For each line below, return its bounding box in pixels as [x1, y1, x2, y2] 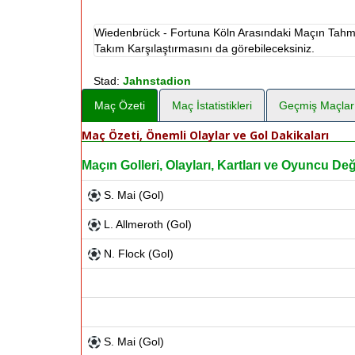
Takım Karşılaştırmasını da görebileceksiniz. [94, 42, 315, 55]
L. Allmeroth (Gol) [101, 218, 192, 231]
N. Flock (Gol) [101, 247, 174, 260]
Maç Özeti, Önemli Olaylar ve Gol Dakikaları [82, 128, 329, 143]
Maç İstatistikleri [172, 99, 252, 112]
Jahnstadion [123, 74, 191, 87]
